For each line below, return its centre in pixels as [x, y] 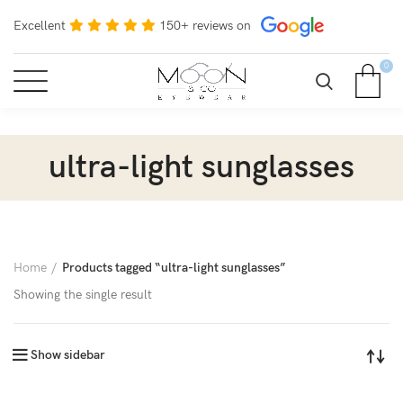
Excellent [40, 25]
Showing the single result [83, 295]
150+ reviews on [205, 25]
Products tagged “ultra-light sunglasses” [174, 268]
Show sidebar [68, 355]
